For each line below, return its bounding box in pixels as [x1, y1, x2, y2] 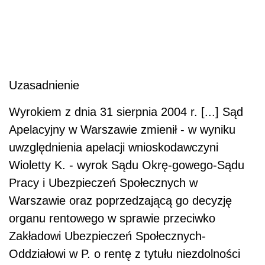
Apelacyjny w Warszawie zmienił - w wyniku [9, 123, 235, 137]
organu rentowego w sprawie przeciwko [9, 212, 215, 225]
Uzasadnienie [9, 79, 79, 92]
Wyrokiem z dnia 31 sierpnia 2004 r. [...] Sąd [9, 105, 243, 119]
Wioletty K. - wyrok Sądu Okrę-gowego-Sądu [9, 159, 244, 172]
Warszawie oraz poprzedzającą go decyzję [9, 194, 232, 208]
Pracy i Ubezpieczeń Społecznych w [9, 176, 198, 190]
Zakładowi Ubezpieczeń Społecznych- [9, 230, 206, 243]
